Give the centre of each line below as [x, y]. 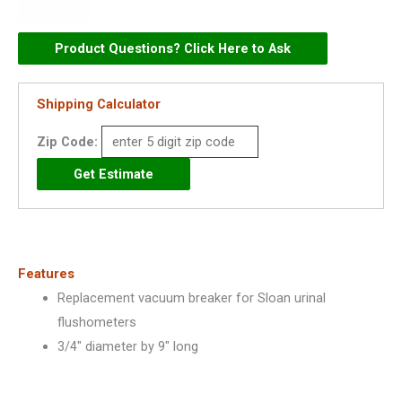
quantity [40, 232]
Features [46, 273]
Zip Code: [67, 142]
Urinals [37, 87]
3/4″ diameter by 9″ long [127, 346]
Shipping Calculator [99, 105]
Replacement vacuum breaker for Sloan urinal [191, 297]
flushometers [96, 322]
